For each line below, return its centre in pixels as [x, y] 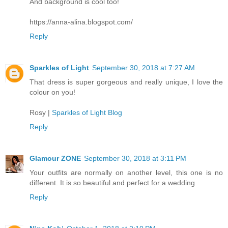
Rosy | [41, 112]
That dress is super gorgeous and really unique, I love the [126, 82]
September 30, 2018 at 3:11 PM [135, 158]
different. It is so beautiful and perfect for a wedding [112, 182]
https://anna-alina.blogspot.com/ [81, 22]
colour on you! [52, 92]
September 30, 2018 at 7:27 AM [144, 67]
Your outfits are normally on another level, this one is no [126, 172]
